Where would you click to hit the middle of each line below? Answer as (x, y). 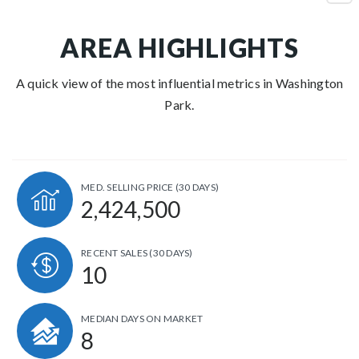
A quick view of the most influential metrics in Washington (179, 83)
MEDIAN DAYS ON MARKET (142, 318)
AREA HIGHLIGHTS (179, 48)
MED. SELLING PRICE (128, 187)
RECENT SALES (115, 252)
